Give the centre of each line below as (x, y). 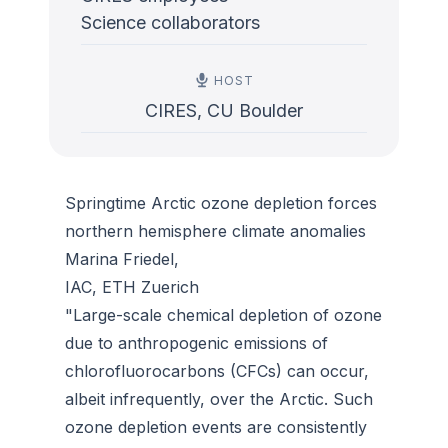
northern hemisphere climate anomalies (215, 231)
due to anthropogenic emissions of (196, 343)
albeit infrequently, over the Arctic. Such (219, 399)
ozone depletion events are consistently (216, 427)
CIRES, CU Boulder (224, 110)
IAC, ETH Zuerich (132, 287)
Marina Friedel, (122, 259)
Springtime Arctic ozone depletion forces (221, 203)
